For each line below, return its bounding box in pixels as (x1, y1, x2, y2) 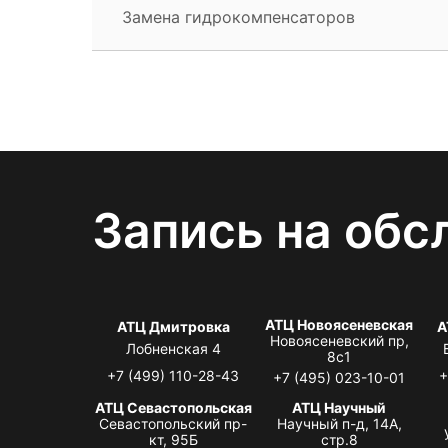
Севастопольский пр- (99, 414, 248, 432)
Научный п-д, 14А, (276, 414, 402, 432)
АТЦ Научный (292, 398, 387, 416)
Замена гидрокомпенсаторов (122, 6, 355, 27)
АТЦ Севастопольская (94, 398, 252, 416)
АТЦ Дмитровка (116, 317, 230, 335)
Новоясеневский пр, (269, 331, 409, 349)
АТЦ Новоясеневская (265, 315, 414, 333)
